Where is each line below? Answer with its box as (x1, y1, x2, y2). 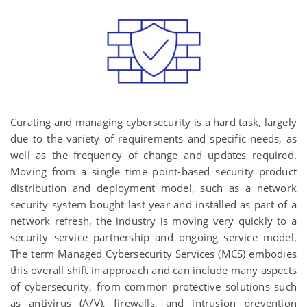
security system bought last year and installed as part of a (10, 197, 297, 211)
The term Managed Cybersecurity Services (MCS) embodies (10, 247, 297, 260)
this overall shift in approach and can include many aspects (10, 263, 297, 277)
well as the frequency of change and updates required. (10, 148, 297, 162)
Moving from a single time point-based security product (10, 164, 297, 178)
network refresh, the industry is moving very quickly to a (10, 214, 297, 228)
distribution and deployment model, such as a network (10, 181, 297, 195)
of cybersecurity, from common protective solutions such (10, 280, 297, 293)
